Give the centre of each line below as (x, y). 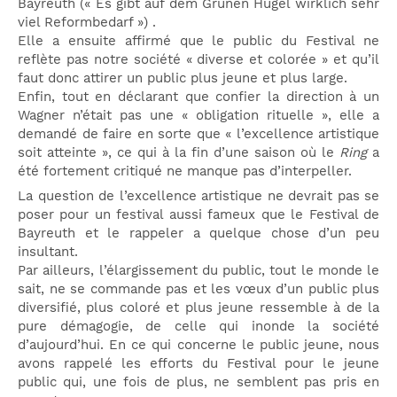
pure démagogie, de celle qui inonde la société (198, 327)
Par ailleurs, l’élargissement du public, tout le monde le (198, 271)
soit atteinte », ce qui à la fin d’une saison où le (179, 152)
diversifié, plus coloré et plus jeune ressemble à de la (198, 308)
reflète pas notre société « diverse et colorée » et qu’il (198, 59)
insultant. (48, 252)
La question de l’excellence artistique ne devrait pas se (198, 196)
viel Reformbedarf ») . (87, 22)
